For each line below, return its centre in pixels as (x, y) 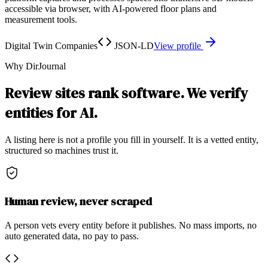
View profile (179, 45)
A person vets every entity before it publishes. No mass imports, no (131, 225)
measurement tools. (41, 19)
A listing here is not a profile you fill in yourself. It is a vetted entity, (132, 140)
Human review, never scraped (78, 202)
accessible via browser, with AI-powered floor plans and (111, 8)
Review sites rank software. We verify (126, 93)
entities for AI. (51, 113)
